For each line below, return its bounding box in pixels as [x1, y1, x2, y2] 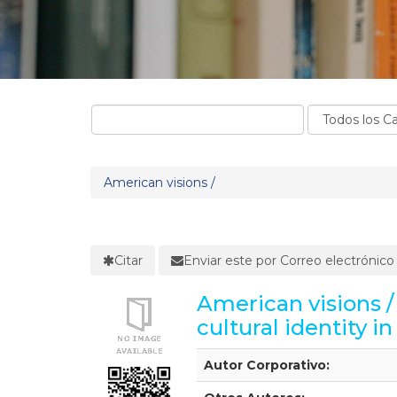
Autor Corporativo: [204, 356, 330, 373]
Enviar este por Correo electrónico [183, 252, 394, 269]
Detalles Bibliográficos [197, 348, 333, 365]
